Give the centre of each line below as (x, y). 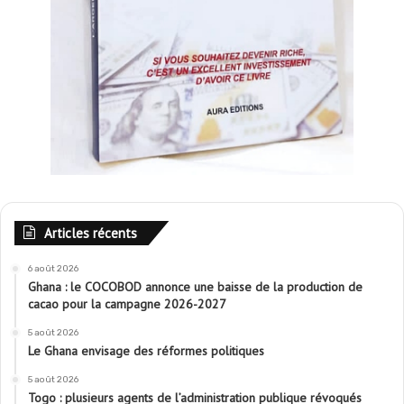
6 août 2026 (53, 268)
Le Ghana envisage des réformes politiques (146, 350)
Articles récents (91, 233)
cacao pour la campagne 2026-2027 (127, 303)
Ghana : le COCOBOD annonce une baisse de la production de (195, 286)
